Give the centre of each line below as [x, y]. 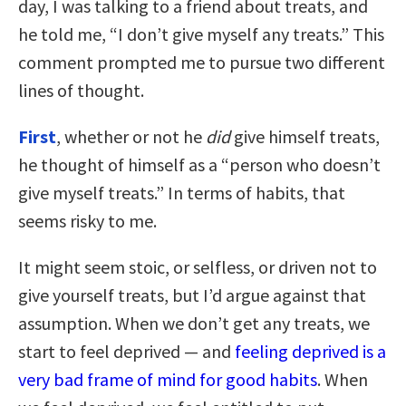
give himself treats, [305, 136]
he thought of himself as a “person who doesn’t [199, 164]
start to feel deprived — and [125, 351]
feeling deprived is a [309, 351]
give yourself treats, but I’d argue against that [192, 295]
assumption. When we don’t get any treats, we [194, 323]
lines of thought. [81, 90]
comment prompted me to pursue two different [202, 62]
